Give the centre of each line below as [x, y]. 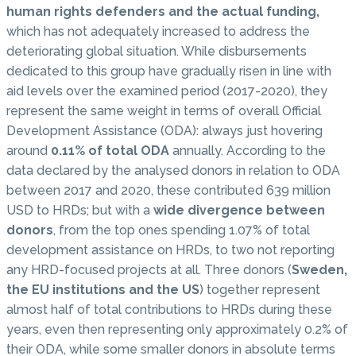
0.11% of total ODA [108, 150]
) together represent [260, 289]
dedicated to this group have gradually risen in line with [169, 71]
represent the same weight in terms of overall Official [164, 110]
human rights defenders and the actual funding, [163, 11]
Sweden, [319, 269]
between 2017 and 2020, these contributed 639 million [168, 190]
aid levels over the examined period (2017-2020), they [167, 91]
